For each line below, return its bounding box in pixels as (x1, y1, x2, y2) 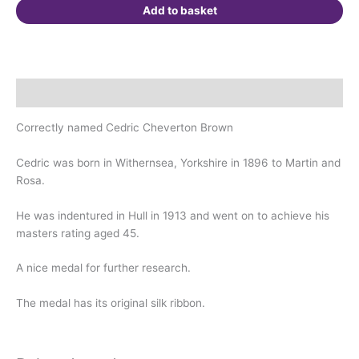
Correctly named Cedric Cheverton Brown (16, 120, 233, 134)
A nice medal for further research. (16, 261, 191, 275)
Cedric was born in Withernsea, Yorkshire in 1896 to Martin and (16, 155, 341, 169)
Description (16, 87, 79, 100)
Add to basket (142, 4, 217, 18)
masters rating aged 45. (16, 226, 139, 240)
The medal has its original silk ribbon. (16, 296, 205, 310)
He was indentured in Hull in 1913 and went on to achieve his (16, 208, 329, 222)
